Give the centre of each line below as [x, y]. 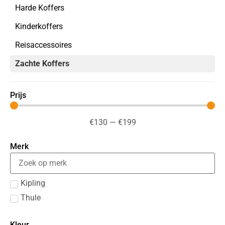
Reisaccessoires [43, 45]
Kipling [33, 183]
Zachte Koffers [42, 63]
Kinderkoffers [39, 26]
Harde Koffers [40, 8]
